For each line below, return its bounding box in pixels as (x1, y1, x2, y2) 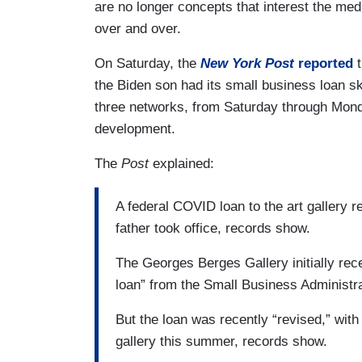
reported (294, 55, 353, 71)
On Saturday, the (95, 55, 200, 71)
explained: (153, 155, 218, 171)
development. (95, 120, 179, 137)
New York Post (200, 55, 294, 71)
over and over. (95, 20, 181, 36)
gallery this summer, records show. (116, 334, 327, 350)
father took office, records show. (116, 221, 310, 237)
